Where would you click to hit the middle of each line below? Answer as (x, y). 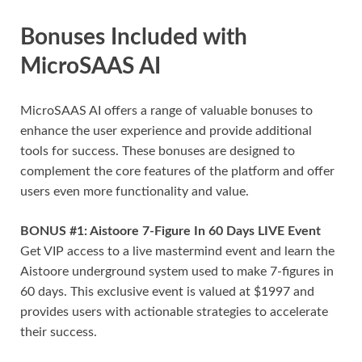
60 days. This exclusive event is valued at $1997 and (167, 291)
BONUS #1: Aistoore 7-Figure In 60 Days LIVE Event (170, 231)
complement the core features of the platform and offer (177, 171)
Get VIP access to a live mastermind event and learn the (177, 251)
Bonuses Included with (134, 37)
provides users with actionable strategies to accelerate (174, 311)
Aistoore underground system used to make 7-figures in (177, 271)
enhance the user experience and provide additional (166, 130)
